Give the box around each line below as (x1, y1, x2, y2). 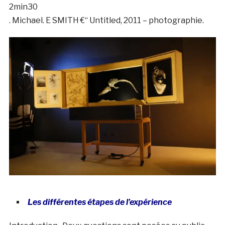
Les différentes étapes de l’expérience (27, 197, 175, 207)
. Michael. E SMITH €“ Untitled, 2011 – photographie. (9, 16, 204, 26)
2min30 (9, 2, 38, 12)
